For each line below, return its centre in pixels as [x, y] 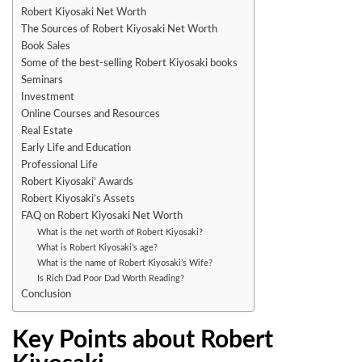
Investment [48, 97]
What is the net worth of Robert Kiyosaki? [120, 232]
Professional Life [59, 164]
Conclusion [46, 294]
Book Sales [46, 46]
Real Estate [48, 130]
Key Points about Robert [143, 340]
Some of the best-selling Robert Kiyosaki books [129, 63]
